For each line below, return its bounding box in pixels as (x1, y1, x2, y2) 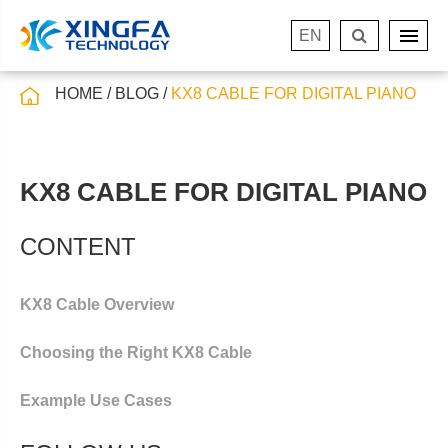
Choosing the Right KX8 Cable (20, 344, 252, 361)
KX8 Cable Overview (20, 296, 174, 313)
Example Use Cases (20, 392, 172, 409)
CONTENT (20, 233, 136, 260)
